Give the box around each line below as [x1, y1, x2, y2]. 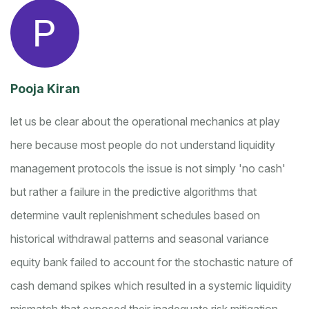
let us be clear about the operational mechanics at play [10, 114, 280, 129]
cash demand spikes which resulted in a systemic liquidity [10, 279, 292, 293]
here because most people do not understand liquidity [10, 138, 275, 152]
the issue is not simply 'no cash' [128, 161, 286, 176]
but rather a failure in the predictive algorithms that [10, 185, 257, 199]
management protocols [10, 161, 128, 176]
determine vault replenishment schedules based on [10, 208, 260, 223]
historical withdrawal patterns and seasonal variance [10, 232, 269, 246]
